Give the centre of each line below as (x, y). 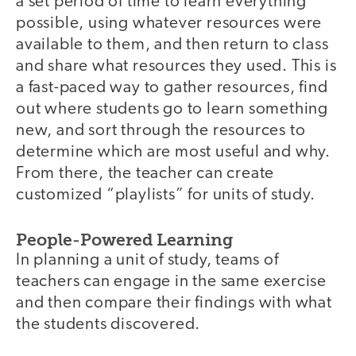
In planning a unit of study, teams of (147, 261)
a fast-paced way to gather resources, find (172, 87)
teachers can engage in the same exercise (171, 282)
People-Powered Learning (124, 240)
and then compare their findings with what (174, 304)
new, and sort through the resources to (161, 130)
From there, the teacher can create (145, 173)
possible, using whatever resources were (169, 23)
